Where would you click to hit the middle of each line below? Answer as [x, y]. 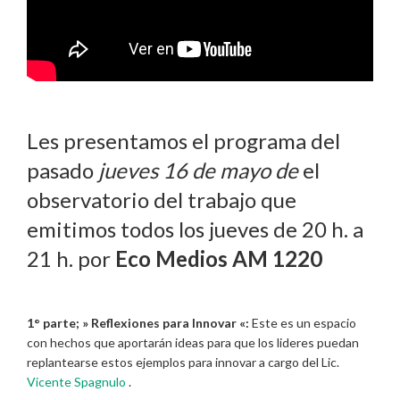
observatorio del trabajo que [162, 200]
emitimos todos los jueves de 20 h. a [195, 229]
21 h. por [71, 259]
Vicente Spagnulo [76, 381]
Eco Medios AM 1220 [219, 259]
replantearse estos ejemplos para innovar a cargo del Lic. [183, 362]
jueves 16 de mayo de [196, 171]
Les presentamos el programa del [183, 141]
